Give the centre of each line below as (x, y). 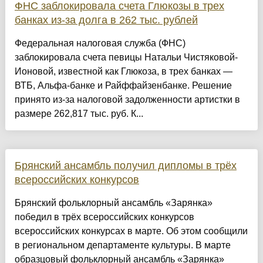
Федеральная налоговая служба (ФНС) (100, 43)
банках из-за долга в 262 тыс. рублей (106, 20)
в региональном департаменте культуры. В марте (122, 245)
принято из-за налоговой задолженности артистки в (127, 100)
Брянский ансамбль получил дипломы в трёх (125, 166)
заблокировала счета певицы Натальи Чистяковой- (126, 58)
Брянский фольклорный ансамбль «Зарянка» (113, 203)
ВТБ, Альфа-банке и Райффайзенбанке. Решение (123, 86)
